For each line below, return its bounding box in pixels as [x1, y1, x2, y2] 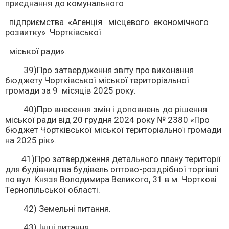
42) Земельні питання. [5, 203, 111, 214]
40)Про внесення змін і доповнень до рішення [5, 104, 207, 114]
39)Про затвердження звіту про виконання [5, 65, 194, 75]
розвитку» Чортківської [5, 27, 101, 37]
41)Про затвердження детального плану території [5, 154, 221, 164]
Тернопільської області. [5, 185, 100, 195]
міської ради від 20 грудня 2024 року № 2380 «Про [5, 114, 210, 125]
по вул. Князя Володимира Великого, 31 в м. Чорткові [5, 174, 217, 185]
